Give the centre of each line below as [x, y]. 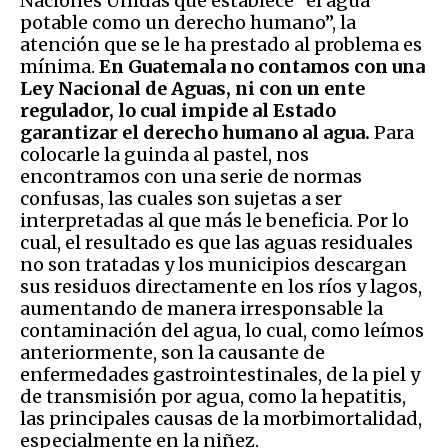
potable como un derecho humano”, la [188, 22]
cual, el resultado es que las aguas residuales [216, 242]
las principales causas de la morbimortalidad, [221, 418]
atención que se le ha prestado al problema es [221, 44]
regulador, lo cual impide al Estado [178, 110]
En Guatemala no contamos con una [262, 66]
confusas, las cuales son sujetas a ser [181, 198]
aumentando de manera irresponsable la [201, 308]
